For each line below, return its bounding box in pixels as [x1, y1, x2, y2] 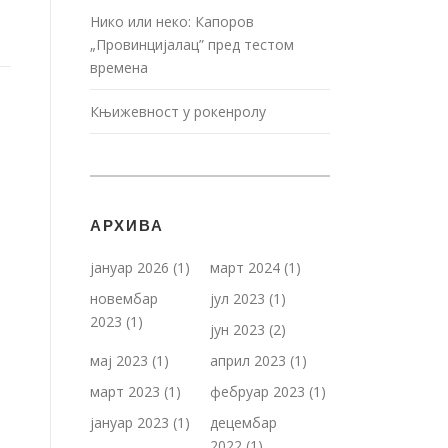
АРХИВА [90, 217, 164, 234]
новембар [90, 289, 158, 308]
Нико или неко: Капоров [90, 12, 254, 31]
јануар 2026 [90, 258, 169, 277]
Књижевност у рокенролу [90, 102, 270, 121]
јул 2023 [210, 289, 265, 308]
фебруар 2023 [210, 382, 305, 401]
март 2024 [210, 258, 280, 277]
